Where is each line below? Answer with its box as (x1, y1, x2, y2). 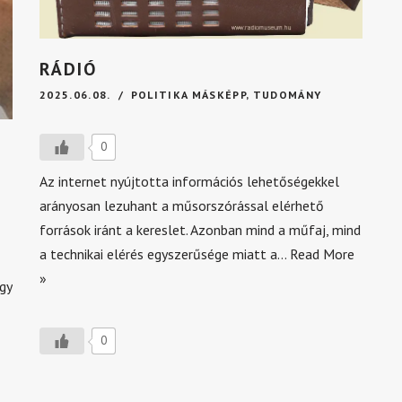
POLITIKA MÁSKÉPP (130, 88, 246, 101)
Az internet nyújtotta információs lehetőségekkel (39, 172, 339, 190)
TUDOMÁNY (252, 88, 322, 101)
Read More (290, 245, 354, 263)
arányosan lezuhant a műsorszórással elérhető (39, 197, 324, 214)
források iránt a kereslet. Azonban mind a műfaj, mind (39, 221, 361, 239)
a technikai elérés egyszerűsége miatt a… (39, 245, 290, 263)
